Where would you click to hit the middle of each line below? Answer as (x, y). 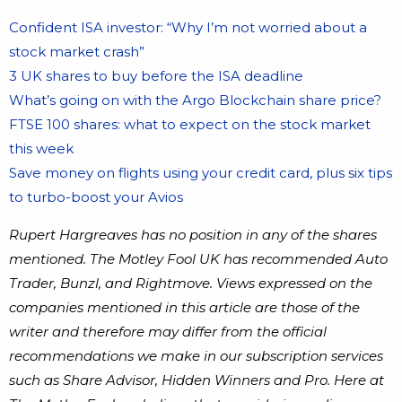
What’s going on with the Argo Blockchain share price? (195, 100)
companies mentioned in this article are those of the (184, 308)
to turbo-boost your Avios (96, 197)
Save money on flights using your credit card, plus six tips (201, 173)
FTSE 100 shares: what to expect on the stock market (190, 125)
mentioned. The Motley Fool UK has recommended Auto (198, 259)
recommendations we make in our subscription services (196, 356)
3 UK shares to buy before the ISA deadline (156, 76)
